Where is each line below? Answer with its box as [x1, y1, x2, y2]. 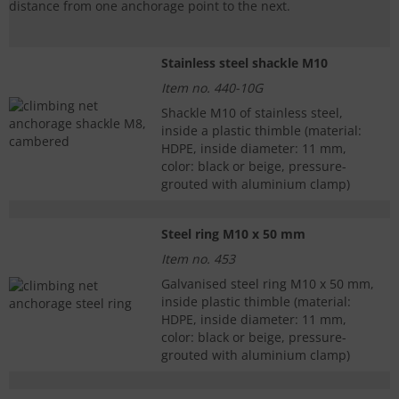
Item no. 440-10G [161, 79, 263, 97]
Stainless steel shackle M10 [161, 54, 328, 72]
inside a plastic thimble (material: [161, 122, 362, 140]
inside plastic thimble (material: [161, 293, 351, 311]
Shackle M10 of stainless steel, [161, 104, 343, 122]
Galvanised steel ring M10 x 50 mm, [161, 275, 374, 293]
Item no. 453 [161, 250, 235, 268]
